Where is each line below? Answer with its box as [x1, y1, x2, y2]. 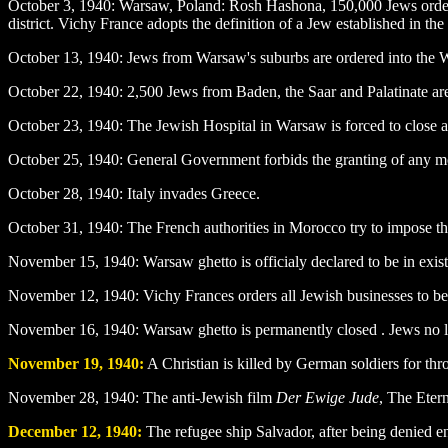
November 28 [8, 388, 95, 406]
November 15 [8, 252, 95, 270]
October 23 [8, 116, 79, 134]
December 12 [8, 422, 97, 440]
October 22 [8, 82, 79, 100]
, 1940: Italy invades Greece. [79, 184, 260, 202]
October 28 [8, 184, 79, 202]
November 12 [8, 286, 95, 304]
